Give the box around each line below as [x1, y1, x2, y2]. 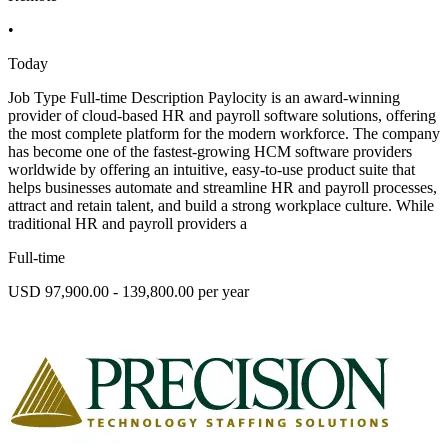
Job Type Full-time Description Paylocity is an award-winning [8, 88, 400, 106]
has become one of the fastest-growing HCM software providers [8, 142, 412, 160]
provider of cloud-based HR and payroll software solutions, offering [8, 106, 436, 124]
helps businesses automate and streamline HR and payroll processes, [8, 178, 437, 196]
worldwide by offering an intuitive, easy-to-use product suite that [8, 160, 415, 178]
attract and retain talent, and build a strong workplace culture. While [8, 196, 434, 214]
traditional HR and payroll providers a [8, 214, 247, 232]
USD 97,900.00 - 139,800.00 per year [8, 282, 249, 300]
